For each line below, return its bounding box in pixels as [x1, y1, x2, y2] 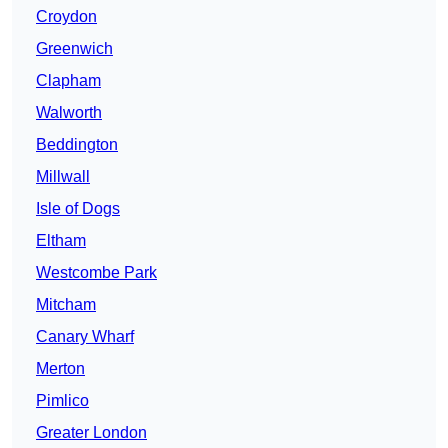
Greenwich [36, 40, 113, 58]
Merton [36, 360, 85, 378]
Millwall [36, 168, 90, 186]
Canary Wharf [36, 328, 134, 346]
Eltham [36, 232, 86, 250]
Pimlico [36, 392, 89, 410]
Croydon [36, 8, 97, 26]
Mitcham [36, 296, 96, 314]
